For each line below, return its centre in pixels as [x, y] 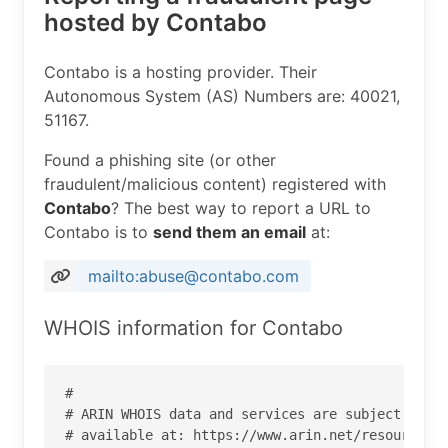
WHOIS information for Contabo [193, 328]
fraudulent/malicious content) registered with [215, 184]
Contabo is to [98, 232]
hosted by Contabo [155, 22]
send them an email [229, 232]
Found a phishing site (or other [160, 160]
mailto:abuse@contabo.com [193, 276]
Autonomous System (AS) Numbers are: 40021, [222, 96]
